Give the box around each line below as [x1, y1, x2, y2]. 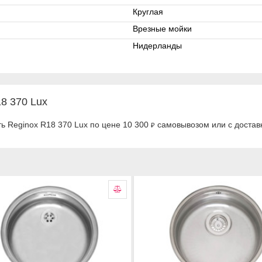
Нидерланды [133, 41, 182, 50]
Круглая [133, 7, 163, 16]
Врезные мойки [133, 24, 192, 33]
